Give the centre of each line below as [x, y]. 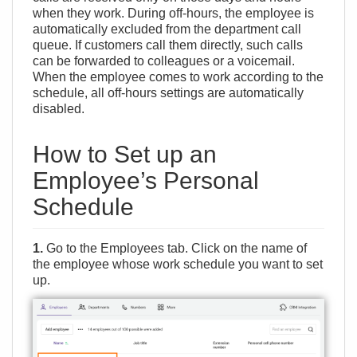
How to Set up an [125, 154]
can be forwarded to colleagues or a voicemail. [164, 61]
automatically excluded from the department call [167, 29]
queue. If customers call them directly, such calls [168, 45]
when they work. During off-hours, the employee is [173, 13]
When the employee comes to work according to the [178, 77]
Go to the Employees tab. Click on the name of [175, 248]
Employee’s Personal [146, 180]
